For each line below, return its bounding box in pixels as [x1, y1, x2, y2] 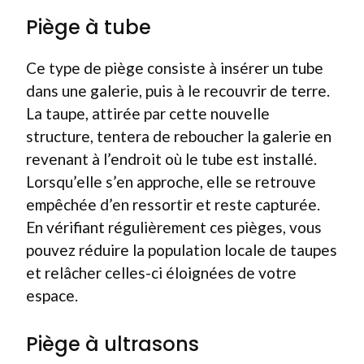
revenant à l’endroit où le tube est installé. [26, 149, 317, 168]
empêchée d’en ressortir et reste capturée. [26, 195, 320, 214]
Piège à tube [26, 14, 151, 41]
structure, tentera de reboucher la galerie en [26, 127, 331, 145]
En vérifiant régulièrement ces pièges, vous [26, 218, 322, 236]
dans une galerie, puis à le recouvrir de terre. [26, 81, 330, 100]
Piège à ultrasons [26, 330, 199, 357]
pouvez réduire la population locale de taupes [26, 240, 337, 259]
